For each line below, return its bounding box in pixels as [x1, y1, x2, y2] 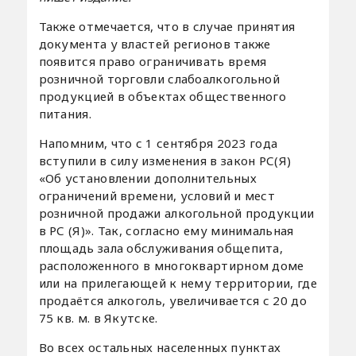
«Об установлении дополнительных [38, 169, 257, 186]
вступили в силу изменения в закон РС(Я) [38, 152, 292, 168]
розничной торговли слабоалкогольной [38, 70, 281, 87]
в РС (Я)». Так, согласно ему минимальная [38, 222, 294, 238]
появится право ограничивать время [38, 52, 267, 69]
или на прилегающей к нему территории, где [38, 274, 317, 291]
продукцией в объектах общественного [38, 87, 287, 104]
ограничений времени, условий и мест [38, 187, 276, 203]
